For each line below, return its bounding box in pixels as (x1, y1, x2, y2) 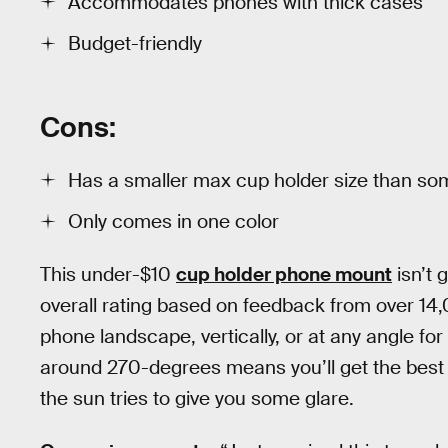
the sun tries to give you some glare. (40, 386, 354, 412)
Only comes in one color (68, 209, 279, 235)
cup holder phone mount (176, 262, 392, 288)
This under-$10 (40, 262, 176, 288)
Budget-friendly (68, 31, 202, 57)
